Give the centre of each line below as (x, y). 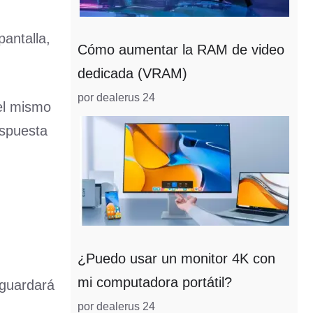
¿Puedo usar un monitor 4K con (176, 259)
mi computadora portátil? (155, 282)
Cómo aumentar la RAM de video (181, 50)
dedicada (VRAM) (132, 73)
